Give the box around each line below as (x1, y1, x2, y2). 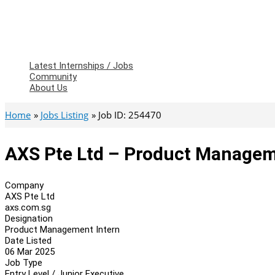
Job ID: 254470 (98, 109, 161, 121)
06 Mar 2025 (5, 246, 55, 257)
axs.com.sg (5, 201, 51, 213)
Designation (5, 212, 53, 224)
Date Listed (5, 234, 52, 246)
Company (5, 179, 44, 191)
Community (29, 71, 77, 82)
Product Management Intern (5, 223, 120, 235)
